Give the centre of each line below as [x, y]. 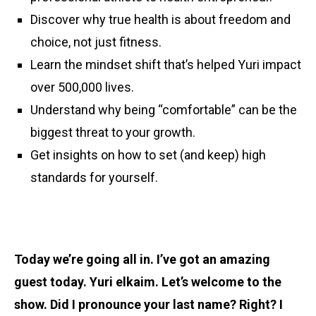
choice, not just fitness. [96, 42]
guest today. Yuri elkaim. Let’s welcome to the [148, 281]
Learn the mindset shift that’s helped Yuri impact [166, 65]
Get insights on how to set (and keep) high [148, 155]
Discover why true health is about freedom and [161, 19]
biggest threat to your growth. [113, 132]
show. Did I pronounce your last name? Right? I [148, 304]
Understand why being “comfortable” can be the [164, 110]
